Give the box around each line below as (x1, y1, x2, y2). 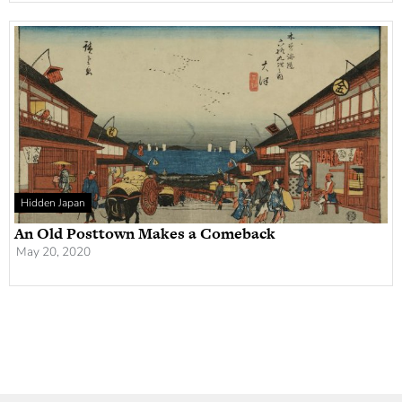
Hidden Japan (21, 196, 85, 210)
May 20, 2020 (16, 243, 91, 260)
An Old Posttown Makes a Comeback (14, 223, 275, 244)
